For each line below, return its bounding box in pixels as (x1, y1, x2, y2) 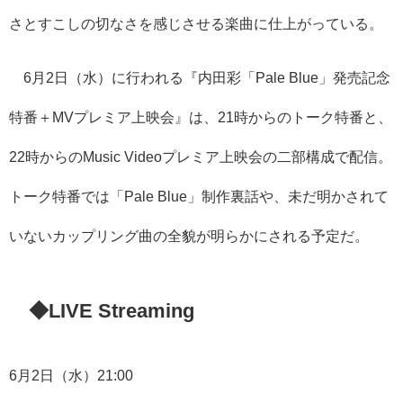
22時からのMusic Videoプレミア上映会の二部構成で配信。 (9, 148, 392, 164)
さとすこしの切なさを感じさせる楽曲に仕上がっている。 (9, 15, 383, 31)
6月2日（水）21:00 (9, 368, 133, 383)
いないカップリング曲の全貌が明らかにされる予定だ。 (9, 228, 369, 243)
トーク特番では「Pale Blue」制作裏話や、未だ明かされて (9, 188, 389, 203)
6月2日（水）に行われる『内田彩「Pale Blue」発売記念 (9, 69, 390, 85)
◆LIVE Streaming (29, 300, 195, 320)
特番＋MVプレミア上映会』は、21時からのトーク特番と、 (9, 109, 392, 124)
